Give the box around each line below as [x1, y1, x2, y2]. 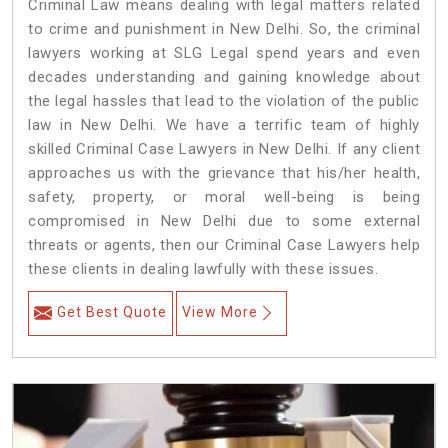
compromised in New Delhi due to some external [28, 212, 420, 231]
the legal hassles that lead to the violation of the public [28, 92, 420, 111]
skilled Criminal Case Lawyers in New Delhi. [28, 140, 332, 159]
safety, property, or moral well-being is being [28, 188, 420, 207]
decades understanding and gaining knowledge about [28, 68, 420, 87]
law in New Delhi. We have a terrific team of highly [28, 116, 420, 135]
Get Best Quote [57, 304, 167, 321]
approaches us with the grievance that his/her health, [28, 164, 420, 183]
